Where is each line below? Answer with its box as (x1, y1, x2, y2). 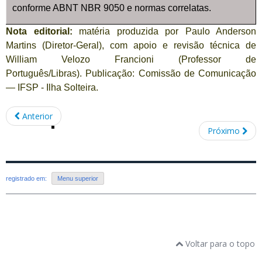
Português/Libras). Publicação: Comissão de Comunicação (6, 68, 256, 79)
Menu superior (57, 174, 98, 182)
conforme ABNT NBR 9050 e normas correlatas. (12, 3, 211, 13)
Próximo (208, 125, 240, 136)
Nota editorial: (6, 26, 73, 37)
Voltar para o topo (183, 237, 255, 249)
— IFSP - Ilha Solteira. (6, 82, 98, 93)
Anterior (22, 111, 53, 122)
